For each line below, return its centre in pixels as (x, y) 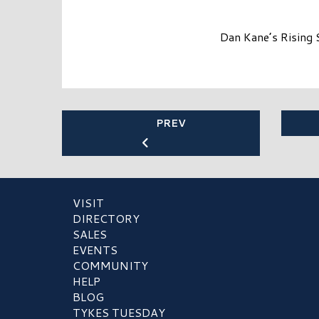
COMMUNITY (110, 266)
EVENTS (95, 250)
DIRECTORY (106, 219)
